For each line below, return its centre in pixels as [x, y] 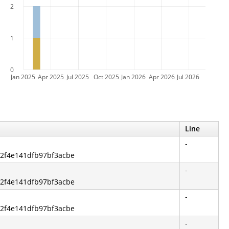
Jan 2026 [133, 77]
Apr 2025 [51, 77]
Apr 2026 [162, 77]
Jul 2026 [188, 77]
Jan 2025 [23, 77]
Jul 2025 [78, 77]
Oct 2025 [106, 77]
